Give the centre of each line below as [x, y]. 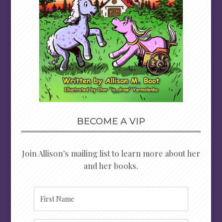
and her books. [111, 166]
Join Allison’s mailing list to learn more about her [111, 154]
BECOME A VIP [111, 122]
